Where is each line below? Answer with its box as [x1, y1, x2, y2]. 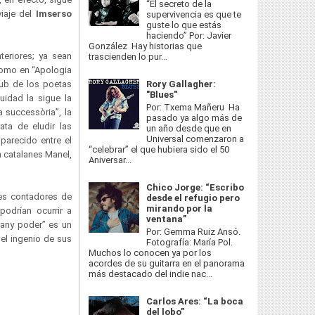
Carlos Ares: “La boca [146, 295, 244, 307]
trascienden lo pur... [89, 51, 167, 63]
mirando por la [146, 203, 213, 214]
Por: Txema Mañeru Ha [146, 101, 240, 112]
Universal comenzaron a [146, 133, 245, 144]
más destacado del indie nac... [89, 268, 212, 279]
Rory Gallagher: [146, 79, 217, 90]
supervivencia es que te [146, 9, 242, 20]
